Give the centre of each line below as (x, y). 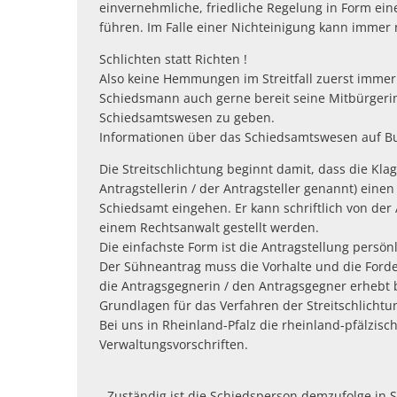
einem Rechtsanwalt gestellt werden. (209, 227)
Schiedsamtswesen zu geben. (189, 117)
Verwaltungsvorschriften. (174, 344)
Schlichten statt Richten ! (173, 59)
